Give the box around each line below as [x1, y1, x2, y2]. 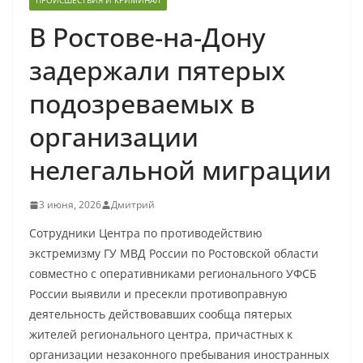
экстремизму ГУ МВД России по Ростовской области [29, 246, 318, 261]
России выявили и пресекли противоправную [29, 286, 288, 301]
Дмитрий [111, 198, 155, 211]
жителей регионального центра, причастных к [29, 327, 293, 342]
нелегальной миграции [29, 152, 331, 187]
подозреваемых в [29, 86, 255, 121]
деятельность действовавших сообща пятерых [29, 306, 292, 322]
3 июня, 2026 [39, 198, 101, 211]
